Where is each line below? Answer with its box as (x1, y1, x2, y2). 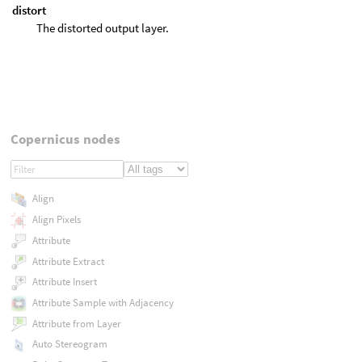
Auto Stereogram (32, 337, 107, 351)
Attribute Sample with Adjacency (32, 295, 174, 309)
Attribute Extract (32, 254, 104, 268)
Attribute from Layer (32, 316, 121, 330)
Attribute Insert (32, 275, 97, 289)
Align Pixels (32, 213, 81, 227)
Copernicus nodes (10, 129, 120, 148)
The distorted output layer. (36, 20, 169, 36)
